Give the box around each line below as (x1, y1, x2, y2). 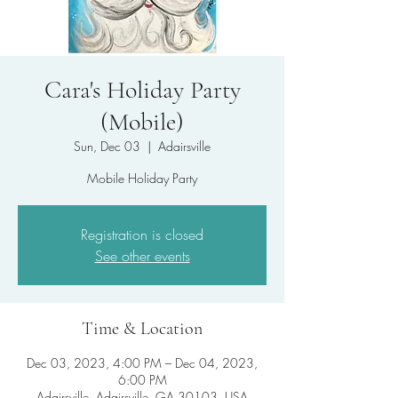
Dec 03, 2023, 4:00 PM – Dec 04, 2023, (27, 354, 258, 371)
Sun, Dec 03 (74, 138, 140, 155)
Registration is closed (81, 225, 203, 244)
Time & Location (82, 318, 203, 339)
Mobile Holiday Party (87, 170, 197, 187)
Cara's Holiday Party (44, 75, 241, 105)
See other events (94, 246, 190, 266)
